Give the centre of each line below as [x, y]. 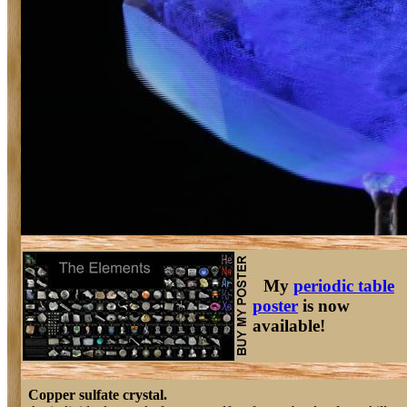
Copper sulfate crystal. [98, 395]
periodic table [344, 286]
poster [275, 306]
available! [289, 326]
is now [324, 306]
